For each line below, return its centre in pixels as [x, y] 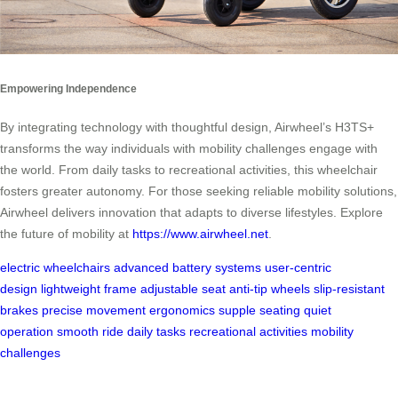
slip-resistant [349, 288]
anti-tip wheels [270, 288]
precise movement [94, 310]
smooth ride [90, 331]
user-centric [298, 267]
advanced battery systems [187, 267]
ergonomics [182, 310]
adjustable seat [183, 288]
